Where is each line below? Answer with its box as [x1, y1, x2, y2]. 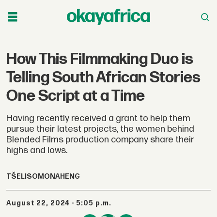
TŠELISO [6, 172, 38, 181]
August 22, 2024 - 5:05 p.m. [12, 199, 111, 207]
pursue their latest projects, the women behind [6, 123, 195, 135]
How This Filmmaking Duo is [6, 49, 194, 69]
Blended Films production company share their [6, 134, 195, 145]
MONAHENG [38, 172, 80, 181]
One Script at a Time [6, 86, 145, 106]
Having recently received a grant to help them [6, 112, 191, 124]
